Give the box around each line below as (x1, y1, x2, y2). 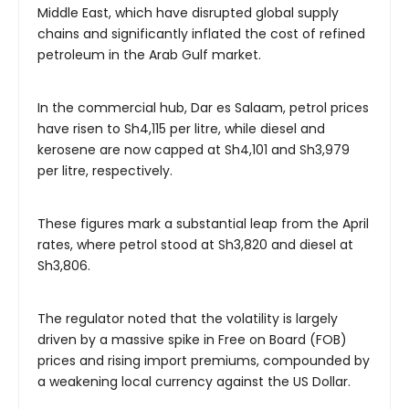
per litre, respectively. (37, 161, 173, 180)
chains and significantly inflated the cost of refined (37, 24, 365, 43)
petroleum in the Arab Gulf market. (37, 45, 261, 64)
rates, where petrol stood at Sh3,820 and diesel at (37, 235, 353, 254)
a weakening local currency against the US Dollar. (37, 372, 351, 391)
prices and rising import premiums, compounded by (37, 351, 370, 370)
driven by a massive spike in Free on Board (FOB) (37, 330, 347, 349)
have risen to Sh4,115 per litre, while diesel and (37, 119, 325, 138)
